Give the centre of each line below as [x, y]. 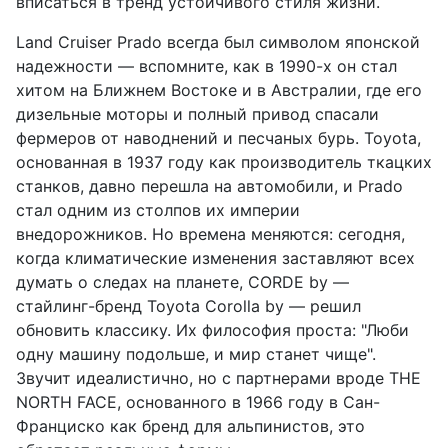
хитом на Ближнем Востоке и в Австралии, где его [219, 90]
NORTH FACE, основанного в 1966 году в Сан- [198, 402]
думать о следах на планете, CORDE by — [182, 282]
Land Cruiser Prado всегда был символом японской [218, 42]
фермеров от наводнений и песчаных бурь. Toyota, [218, 138]
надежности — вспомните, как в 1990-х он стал [206, 66]
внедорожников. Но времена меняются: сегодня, [210, 234]
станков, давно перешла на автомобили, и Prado [209, 186]
